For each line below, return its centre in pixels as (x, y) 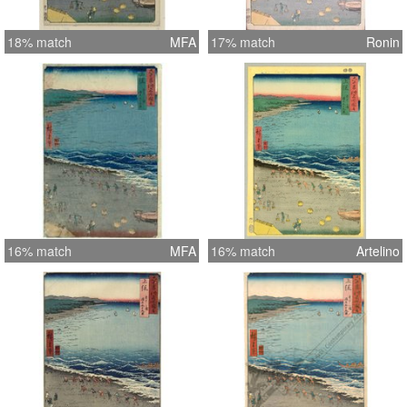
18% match (40, 42)
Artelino (378, 251)
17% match (243, 42)
